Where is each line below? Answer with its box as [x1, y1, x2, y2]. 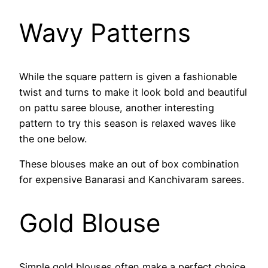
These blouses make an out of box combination [19, 158, 239, 170]
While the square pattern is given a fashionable [19, 71, 237, 83]
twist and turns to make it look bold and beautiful [19, 86, 247, 99]
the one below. [19, 133, 87, 145]
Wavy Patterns [19, 17, 191, 48]
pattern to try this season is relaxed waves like [19, 117, 236, 130]
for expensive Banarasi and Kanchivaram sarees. [19, 173, 244, 186]
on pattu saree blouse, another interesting [19, 102, 214, 114]
